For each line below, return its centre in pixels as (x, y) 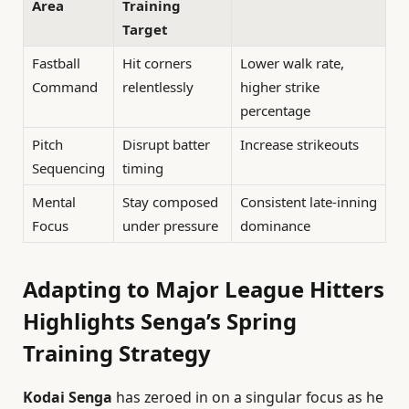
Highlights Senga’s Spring (160, 320)
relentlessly (158, 87)
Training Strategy (117, 352)
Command (65, 87)
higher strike (280, 87)
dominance (275, 226)
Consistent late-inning (309, 202)
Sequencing (68, 168)
